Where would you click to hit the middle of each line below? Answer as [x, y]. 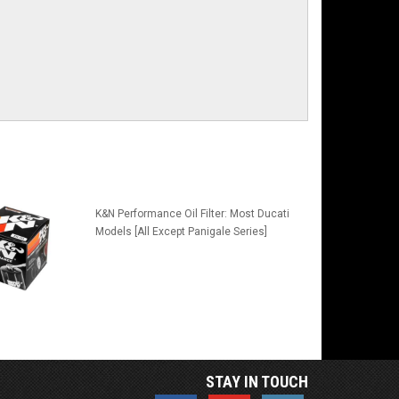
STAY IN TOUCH [257, 382]
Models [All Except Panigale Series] [181, 232]
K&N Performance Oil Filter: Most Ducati [192, 214]
